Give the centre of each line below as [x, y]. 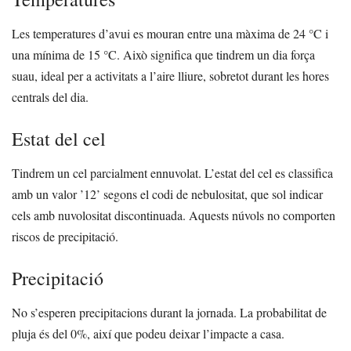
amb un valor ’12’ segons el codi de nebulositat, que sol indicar [167, 194]
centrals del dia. [50, 97]
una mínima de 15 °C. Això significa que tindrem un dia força [163, 55]
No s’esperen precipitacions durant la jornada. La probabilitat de [169, 313]
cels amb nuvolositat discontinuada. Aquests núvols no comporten [174, 215]
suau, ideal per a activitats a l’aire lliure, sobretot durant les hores [170, 76]
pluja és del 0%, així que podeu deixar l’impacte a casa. [148, 334]
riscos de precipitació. [65, 237]
